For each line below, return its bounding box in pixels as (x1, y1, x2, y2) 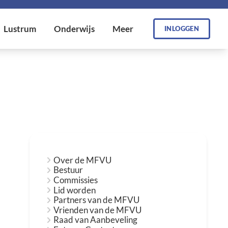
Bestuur (53, 164, 83, 176)
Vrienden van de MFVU (53, 204, 142, 215)
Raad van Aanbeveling (53, 214, 138, 225)
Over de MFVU (53, 154, 112, 165)
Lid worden (53, 184, 96, 195)
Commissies (53, 175, 98, 185)
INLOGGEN (164, 24, 199, 33)
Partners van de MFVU (53, 194, 140, 206)
